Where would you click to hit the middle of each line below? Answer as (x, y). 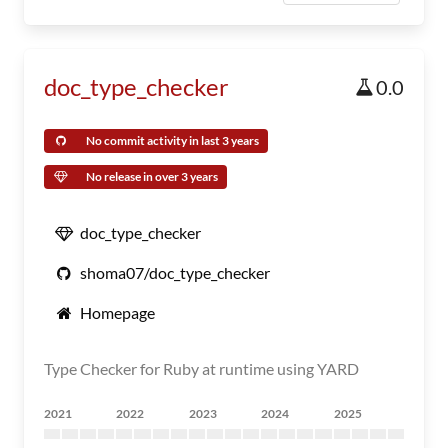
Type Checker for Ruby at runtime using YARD (201, 368)
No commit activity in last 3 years (172, 140)
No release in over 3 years (152, 176)
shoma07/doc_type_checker (175, 272)
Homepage (117, 312)
